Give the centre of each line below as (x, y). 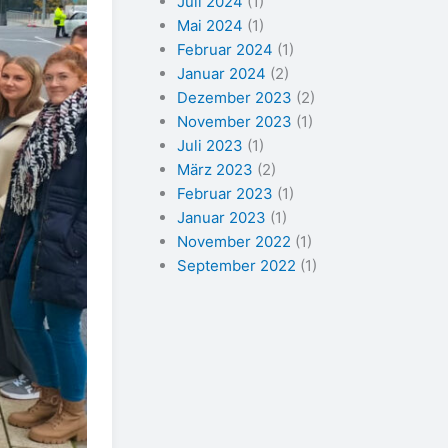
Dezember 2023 (234, 97)
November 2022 (234, 241)
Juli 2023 (210, 145)
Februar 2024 (225, 49)
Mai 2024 (210, 25)
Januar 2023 (221, 217)
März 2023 (215, 169)
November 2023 (234, 121)
